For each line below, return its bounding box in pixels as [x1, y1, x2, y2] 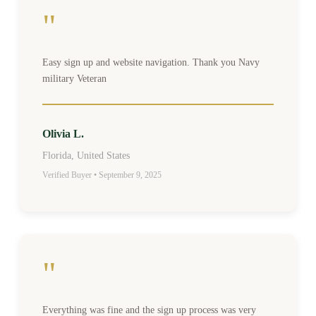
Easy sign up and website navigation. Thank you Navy [42, 56, 260, 68]
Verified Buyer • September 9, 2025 [42, 169, 162, 180]
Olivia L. [42, 127, 84, 140]
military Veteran [42, 73, 107, 84]
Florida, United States [42, 150, 130, 161]
